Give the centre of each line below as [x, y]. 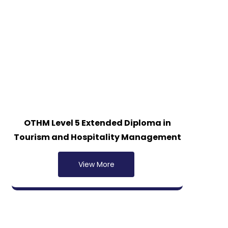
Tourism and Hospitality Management [97, 137]
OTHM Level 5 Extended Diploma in [97, 123]
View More [96, 164]
